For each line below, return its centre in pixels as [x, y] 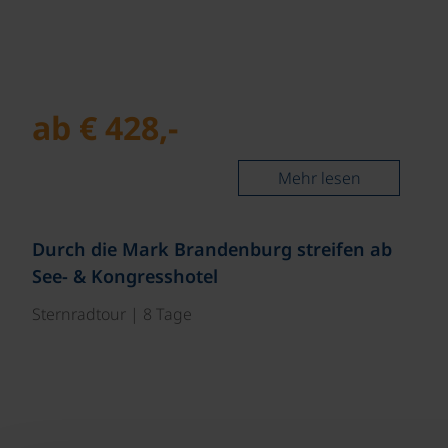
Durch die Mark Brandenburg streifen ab [212, 248]
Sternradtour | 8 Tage [112, 313]
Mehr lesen [319, 178]
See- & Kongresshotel [125, 275]
